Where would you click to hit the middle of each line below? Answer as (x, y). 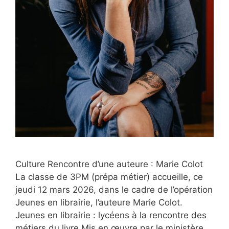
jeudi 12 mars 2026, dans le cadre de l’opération (114, 190)
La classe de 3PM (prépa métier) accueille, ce (109, 177)
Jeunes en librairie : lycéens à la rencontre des (111, 215)
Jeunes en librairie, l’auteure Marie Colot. (99, 203)
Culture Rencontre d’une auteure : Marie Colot (109, 164)
